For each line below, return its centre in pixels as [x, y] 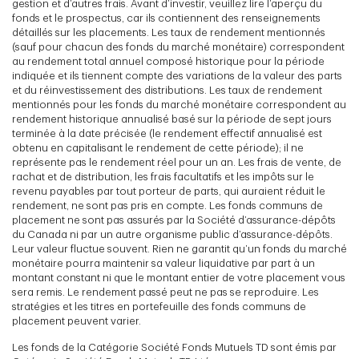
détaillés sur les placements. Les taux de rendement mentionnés [169, 33]
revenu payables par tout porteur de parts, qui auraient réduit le [169, 192]
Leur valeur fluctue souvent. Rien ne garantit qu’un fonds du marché [179, 249]
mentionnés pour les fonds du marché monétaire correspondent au [179, 105]
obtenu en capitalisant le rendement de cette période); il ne [158, 148]
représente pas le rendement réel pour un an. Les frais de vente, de [177, 163]
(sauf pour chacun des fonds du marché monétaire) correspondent [178, 47]
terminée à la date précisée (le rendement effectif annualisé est [167, 134]
